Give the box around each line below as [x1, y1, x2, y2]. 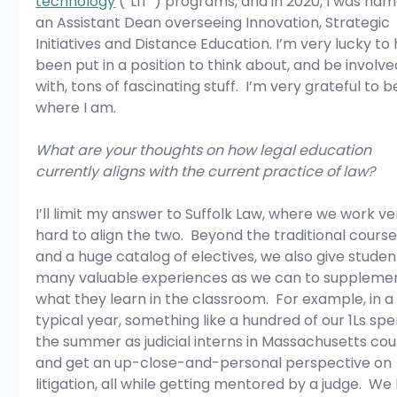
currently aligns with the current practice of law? [35, 161, 376, 183]
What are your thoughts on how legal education [35, 140, 376, 161]
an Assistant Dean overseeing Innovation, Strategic [35, 12, 394, 34]
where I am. [35, 97, 117, 119]
